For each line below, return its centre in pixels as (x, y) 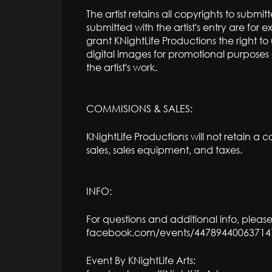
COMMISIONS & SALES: (139, 108)
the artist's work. (122, 67)
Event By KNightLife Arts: (141, 260)
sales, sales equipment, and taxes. (164, 150)
